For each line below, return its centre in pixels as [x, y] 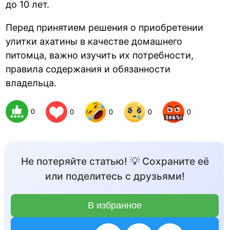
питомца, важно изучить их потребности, [100, 55]
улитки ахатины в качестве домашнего [94, 41]
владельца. [31, 83]
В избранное [115, 206]
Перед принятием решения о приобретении [105, 27]
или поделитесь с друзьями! [115, 176]
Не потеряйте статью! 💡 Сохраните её [115, 161]
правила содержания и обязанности [88, 69]
